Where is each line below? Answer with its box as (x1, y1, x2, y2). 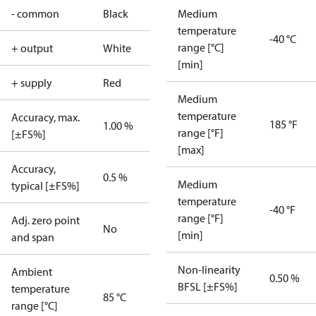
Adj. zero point (11, 213, 80, 227)
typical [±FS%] (11, 178, 80, 193)
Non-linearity (178, 262, 241, 276)
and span (11, 230, 54, 244)
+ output (11, 41, 53, 55)
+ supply (11, 75, 52, 90)
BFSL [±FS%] (178, 279, 238, 293)
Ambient (11, 265, 52, 279)
